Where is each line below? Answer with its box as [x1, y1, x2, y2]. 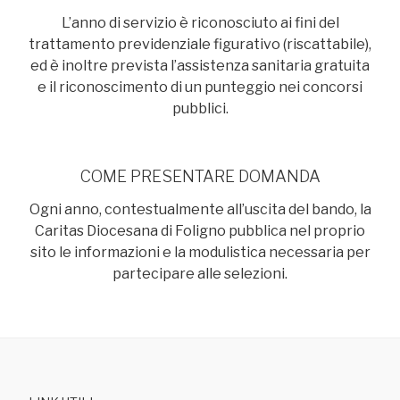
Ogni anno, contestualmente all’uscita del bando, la [29, 201, 371, 219]
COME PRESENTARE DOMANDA [79, 166, 321, 186]
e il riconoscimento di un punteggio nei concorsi [37, 78, 362, 96]
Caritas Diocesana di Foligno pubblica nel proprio [35, 222, 365, 240]
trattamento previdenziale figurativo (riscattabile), [29, 35, 371, 53]
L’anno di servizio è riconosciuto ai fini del [61, 13, 339, 31]
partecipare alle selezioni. [112, 265, 287, 283]
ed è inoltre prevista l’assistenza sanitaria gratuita [30, 56, 370, 74]
